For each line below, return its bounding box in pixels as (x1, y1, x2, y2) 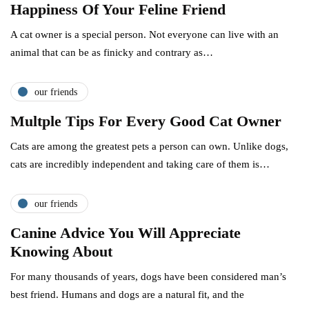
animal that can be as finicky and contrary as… (10, 47, 213, 59)
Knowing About (10, 243, 112, 261)
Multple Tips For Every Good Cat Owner (10, 112, 281, 130)
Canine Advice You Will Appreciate (10, 224, 241, 242)
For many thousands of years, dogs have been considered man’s (10, 271, 286, 283)
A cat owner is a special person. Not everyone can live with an (10, 29, 279, 41)
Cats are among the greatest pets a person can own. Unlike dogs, (10, 141, 288, 152)
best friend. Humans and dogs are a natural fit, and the (10, 289, 244, 301)
